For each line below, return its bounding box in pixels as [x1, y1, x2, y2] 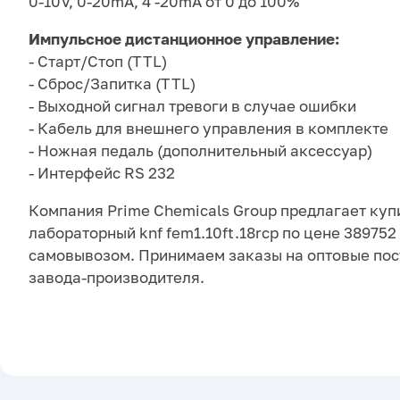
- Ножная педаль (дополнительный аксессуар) [29, 141, 372, 161]
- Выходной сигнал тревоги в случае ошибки [29, 96, 356, 116]
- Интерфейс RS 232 [29, 163, 175, 183]
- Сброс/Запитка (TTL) [29, 74, 196, 94]
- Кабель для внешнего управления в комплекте [29, 119, 388, 138]
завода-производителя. [29, 268, 204, 287]
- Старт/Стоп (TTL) [29, 52, 167, 71]
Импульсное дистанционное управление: [29, 29, 339, 49]
